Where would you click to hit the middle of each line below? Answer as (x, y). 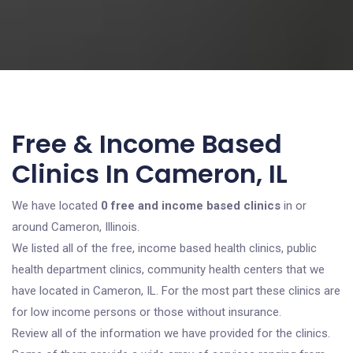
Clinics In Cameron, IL (150, 174)
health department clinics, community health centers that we (168, 269)
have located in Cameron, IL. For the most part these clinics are (176, 291)
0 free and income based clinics (191, 206)
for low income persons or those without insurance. (147, 312)
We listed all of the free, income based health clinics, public (164, 248)
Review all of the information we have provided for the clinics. (171, 333)
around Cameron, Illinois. (76, 227)
